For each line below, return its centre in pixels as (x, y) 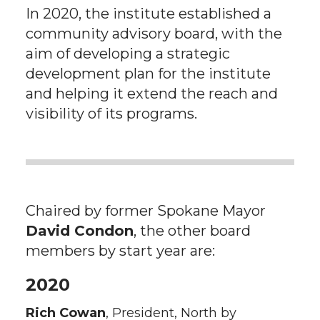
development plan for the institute (148, 74)
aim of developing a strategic (128, 54)
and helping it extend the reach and (152, 94)
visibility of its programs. (111, 114)
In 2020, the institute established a (149, 14)
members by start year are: (120, 251)
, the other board (192, 231)
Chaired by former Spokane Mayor (146, 211)
